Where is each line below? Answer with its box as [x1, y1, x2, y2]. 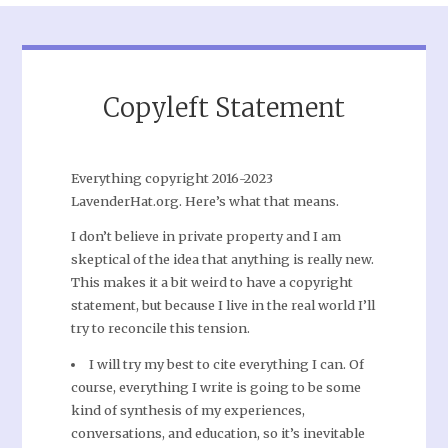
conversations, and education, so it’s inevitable [70, 425, 365, 442]
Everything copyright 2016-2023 [70, 169, 273, 186]
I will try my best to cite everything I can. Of [88, 356, 364, 373]
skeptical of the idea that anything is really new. [70, 251, 374, 268]
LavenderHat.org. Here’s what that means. [70, 192, 339, 209]
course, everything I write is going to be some [70, 379, 361, 396]
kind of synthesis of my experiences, [70, 402, 305, 419]
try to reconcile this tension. [70, 320, 250, 337]
